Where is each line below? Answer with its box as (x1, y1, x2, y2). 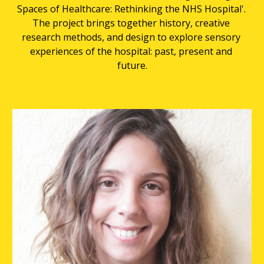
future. (117, 58, 147, 72)
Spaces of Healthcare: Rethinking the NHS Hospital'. (17, 2, 246, 15)
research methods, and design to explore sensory (21, 30, 240, 44)
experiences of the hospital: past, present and (29, 44, 232, 58)
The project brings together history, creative (32, 16, 230, 29)
